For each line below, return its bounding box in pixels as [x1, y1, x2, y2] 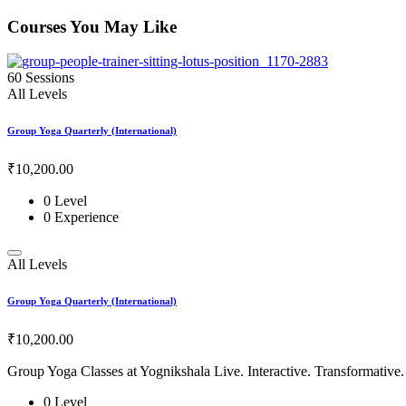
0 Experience [43, 209, 119, 226]
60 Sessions [7, 70, 74, 86]
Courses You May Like [7, 16, 177, 36]
